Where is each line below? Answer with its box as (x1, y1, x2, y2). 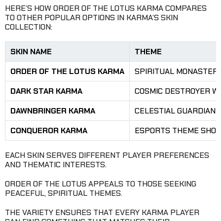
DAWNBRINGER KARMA (10, 106, 95, 116)
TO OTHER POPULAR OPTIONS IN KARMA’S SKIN (5, 12, 178, 23)
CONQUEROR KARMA (10, 125, 87, 136)
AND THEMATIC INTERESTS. (5, 159, 107, 170)
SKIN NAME (10, 46, 52, 57)
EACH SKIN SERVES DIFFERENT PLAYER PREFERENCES (5, 150, 209, 161)
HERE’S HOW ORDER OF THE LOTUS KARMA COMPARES (5, 3, 207, 14)
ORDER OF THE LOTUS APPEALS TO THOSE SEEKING (5, 179, 196, 189)
